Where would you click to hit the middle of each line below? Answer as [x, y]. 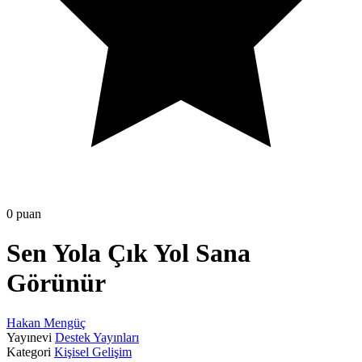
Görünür [56, 283]
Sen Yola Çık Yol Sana [128, 253]
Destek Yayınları [97, 337]
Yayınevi [29, 337]
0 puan [24, 214]
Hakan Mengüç [46, 322]
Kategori [29, 351]
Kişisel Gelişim [93, 351]
